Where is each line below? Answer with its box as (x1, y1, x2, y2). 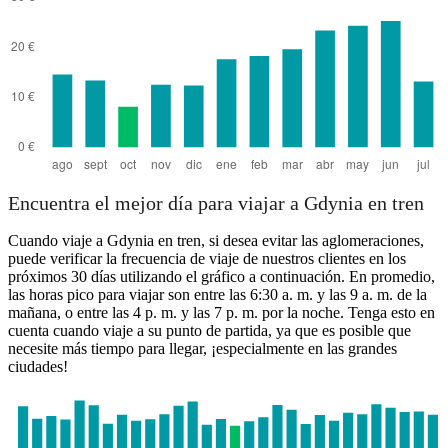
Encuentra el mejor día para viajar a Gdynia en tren (8, 192, 424, 215)
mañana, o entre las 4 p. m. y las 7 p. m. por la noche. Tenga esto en (8, 304, 435, 322)
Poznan (162, 47, 198, 62)
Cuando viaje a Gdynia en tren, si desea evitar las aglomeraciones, (8, 232, 424, 250)
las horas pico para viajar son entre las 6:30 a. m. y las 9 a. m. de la (8, 286, 427, 304)
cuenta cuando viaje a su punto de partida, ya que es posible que (8, 322, 411, 340)
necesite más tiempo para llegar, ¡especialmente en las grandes (8, 340, 397, 358)
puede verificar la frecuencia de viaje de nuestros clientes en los (8, 250, 406, 268)
